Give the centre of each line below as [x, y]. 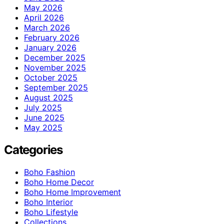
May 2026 [43, 7]
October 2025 [51, 77]
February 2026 [52, 37]
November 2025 [55, 67]
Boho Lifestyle [51, 212]
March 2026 [47, 27]
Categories [33, 149]
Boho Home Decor [59, 182]
